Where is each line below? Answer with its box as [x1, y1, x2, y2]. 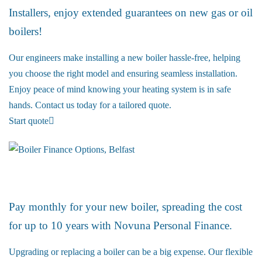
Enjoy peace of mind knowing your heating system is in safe [9, 84, 231, 95]
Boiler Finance [9, 173, 67, 183]
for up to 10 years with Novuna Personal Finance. [9, 219, 232, 232]
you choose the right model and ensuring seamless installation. [9, 68, 237, 79]
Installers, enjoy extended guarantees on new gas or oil [9, 6, 253, 19]
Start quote [9, 116, 49, 126]
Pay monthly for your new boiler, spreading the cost [9, 201, 242, 213]
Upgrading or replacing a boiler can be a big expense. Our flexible [9, 247, 253, 257]
